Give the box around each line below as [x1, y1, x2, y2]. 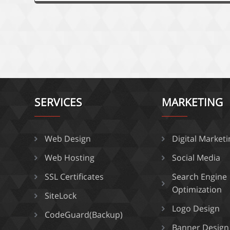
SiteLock [45, 190, 77, 201]
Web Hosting [45, 152, 95, 163]
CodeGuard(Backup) [45, 209, 123, 220]
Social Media [172, 152, 221, 163]
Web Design [45, 133, 91, 144]
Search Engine [172, 171, 227, 182]
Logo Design [172, 203, 220, 214]
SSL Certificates [45, 171, 104, 182]
